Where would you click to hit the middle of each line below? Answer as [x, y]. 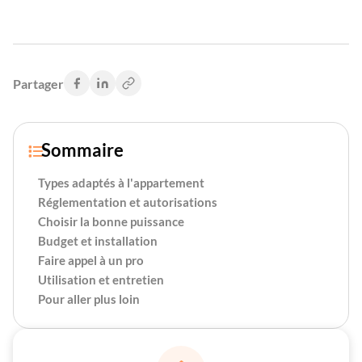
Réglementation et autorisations [128, 202]
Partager [38, 83]
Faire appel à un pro [91, 260]
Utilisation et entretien [101, 280]
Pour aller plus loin [89, 299]
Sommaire [82, 150]
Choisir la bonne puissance [111, 221]
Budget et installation [98, 241]
